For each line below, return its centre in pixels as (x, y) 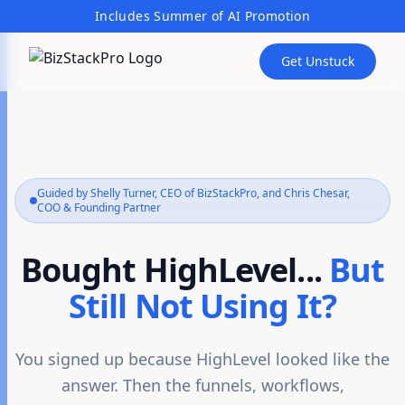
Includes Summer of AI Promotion (202, 16)
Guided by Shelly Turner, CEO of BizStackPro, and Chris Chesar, (193, 193)
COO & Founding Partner (99, 207)
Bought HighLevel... (174, 270)
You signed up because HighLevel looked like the (202, 359)
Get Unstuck (318, 61)
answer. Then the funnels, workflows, (202, 385)
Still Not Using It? (202, 306)
